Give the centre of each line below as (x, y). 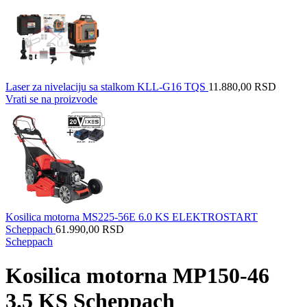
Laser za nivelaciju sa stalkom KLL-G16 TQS (107, 87)
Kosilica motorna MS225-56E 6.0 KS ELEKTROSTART (132, 217)
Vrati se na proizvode (51, 99)
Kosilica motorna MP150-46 (137, 275)
